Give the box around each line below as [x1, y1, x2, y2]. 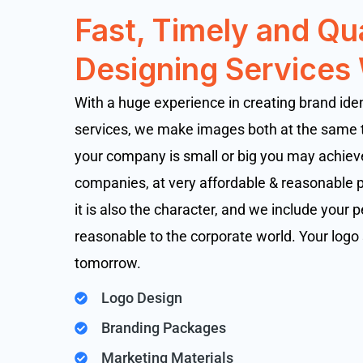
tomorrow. [74, 254, 141, 271]
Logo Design [100, 289, 182, 306]
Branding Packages [100, 319, 226, 336]
